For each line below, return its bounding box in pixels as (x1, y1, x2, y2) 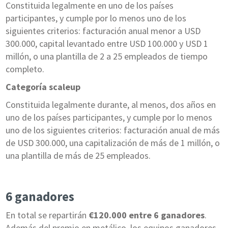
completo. (5, 63, 44, 75)
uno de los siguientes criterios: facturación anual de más (5, 124, 220, 136)
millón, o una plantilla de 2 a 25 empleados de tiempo (5, 50, 208, 63)
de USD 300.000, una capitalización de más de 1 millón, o (5, 137, 220, 149)
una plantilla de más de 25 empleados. (5, 150, 151, 162)
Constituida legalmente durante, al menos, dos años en (5, 99, 216, 111)
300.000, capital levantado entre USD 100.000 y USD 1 (5, 38, 208, 50)
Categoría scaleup (5, 81, 80, 93)
